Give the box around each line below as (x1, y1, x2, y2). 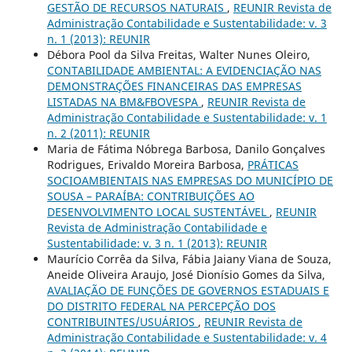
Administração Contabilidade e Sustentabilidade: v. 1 (46, 109, 327, 125)
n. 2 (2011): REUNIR (46, 125, 150, 141)
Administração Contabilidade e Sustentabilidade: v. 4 (46, 329, 327, 345)
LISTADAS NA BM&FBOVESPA (46, 93, 201, 109)
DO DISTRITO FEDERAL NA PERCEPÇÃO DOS (46, 298, 276, 313)
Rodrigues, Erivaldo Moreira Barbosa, (46, 156, 247, 172)
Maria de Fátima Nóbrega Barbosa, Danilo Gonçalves (46, 141, 325, 156)
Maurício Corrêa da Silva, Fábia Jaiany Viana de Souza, (46, 251, 332, 266)
